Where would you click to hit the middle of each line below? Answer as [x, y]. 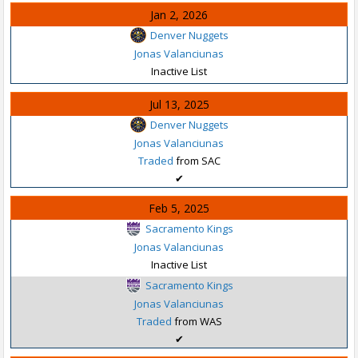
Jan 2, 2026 [179, 15]
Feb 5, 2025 [179, 208]
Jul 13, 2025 [179, 104]
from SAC [197, 160]
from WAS [197, 321]
